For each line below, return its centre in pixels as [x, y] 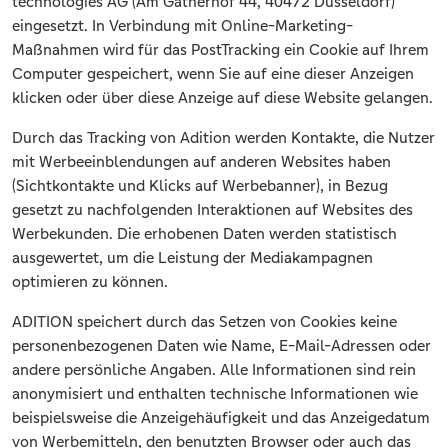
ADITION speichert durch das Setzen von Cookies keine [204, 322]
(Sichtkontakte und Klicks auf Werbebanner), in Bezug [200, 186]
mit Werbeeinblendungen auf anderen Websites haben [201, 162]
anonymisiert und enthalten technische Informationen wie [215, 394]
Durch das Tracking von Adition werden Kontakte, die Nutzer [223, 138]
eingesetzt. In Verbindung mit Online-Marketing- [182, 26]
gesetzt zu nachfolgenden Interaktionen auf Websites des [212, 210]
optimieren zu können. [90, 282]
